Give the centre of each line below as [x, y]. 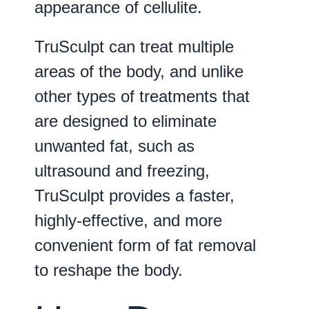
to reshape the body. [109, 270]
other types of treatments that [142, 96]
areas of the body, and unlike [139, 71]
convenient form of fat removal [145, 245]
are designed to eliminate [126, 121]
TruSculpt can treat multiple [134, 46]
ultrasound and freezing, [122, 170]
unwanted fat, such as [114, 146]
